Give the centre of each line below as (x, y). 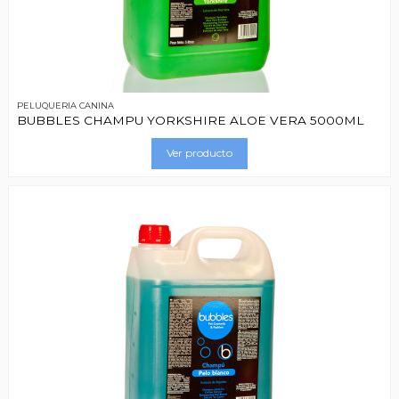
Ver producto (199, 153)
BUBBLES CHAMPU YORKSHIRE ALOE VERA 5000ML (190, 120)
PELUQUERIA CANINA (65, 106)
